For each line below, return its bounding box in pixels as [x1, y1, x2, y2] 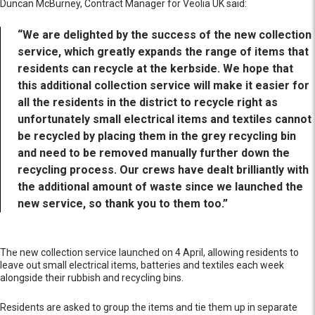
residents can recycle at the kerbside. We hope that [18, 61, 293, 75]
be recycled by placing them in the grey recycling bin [18, 129, 296, 143]
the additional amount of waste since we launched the [18, 179, 303, 193]
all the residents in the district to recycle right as [18, 95, 278, 109]
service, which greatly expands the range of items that [18, 44, 309, 58]
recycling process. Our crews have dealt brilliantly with [18, 162, 309, 176]
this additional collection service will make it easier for [18, 78, 309, 92]
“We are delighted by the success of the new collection [18, 27, 311, 41]
